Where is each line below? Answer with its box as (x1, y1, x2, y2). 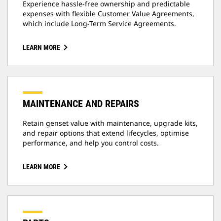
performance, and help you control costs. (23, 138, 159, 148)
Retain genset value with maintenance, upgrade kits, (23, 118, 198, 128)
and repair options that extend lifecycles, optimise (23, 128, 189, 138)
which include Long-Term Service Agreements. (23, 19, 177, 29)
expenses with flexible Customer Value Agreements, (23, 9, 194, 19)
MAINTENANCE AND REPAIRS (23, 98, 139, 110)
